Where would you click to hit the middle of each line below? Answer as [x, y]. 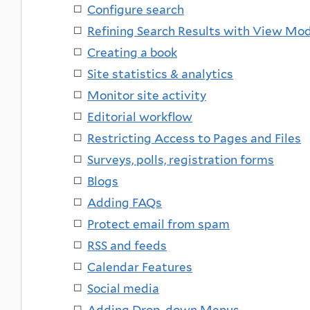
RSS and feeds [127, 245]
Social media [123, 288]
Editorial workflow [140, 117]
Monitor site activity [147, 95]
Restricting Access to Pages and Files [194, 138]
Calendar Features [140, 267]
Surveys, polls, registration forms [181, 159]
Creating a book [132, 52]
